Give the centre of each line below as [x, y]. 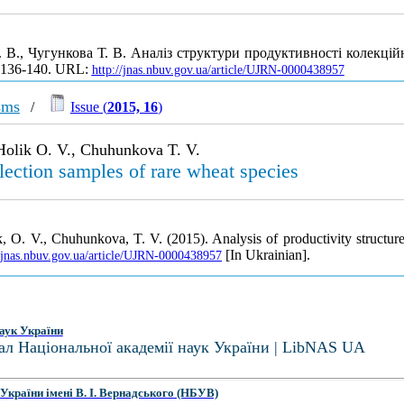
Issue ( [88, 107]
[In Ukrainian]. [266, 255]
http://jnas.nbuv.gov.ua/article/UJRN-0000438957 [218, 70]
